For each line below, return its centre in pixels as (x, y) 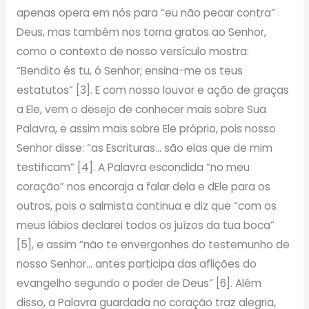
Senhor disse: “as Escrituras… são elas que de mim (144, 148)
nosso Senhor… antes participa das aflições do (136, 263)
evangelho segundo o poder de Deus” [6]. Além (139, 283)
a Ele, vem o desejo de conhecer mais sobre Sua (141, 109)
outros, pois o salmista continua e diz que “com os (146, 206)
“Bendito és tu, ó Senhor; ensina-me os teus (129, 70)
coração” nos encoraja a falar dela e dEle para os (143, 186)
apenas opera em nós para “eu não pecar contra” (146, 12)
